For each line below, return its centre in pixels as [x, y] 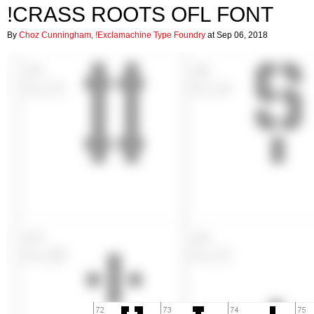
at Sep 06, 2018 [237, 35]
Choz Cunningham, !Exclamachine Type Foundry [112, 35]
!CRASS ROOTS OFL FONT [140, 14]
